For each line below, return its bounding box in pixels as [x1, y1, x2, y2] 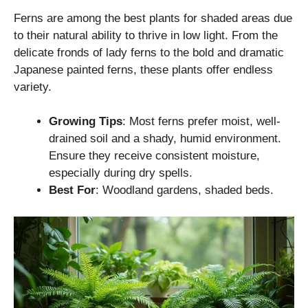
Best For [49, 184, 96, 197]
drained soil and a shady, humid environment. [49, 132, 281, 146]
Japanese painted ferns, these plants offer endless [14, 63, 273, 76]
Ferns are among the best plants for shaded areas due [14, 11, 292, 25]
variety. [14, 80, 52, 93]
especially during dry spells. [49, 166, 192, 180]
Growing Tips [49, 115, 122, 129]
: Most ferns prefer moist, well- [122, 115, 280, 129]
